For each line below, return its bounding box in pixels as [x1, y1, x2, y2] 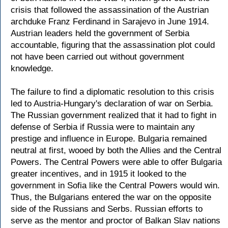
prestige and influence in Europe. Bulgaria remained [11, 134, 207, 144]
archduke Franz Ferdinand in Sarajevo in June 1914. [11, 17, 209, 26]
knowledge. [11, 64, 53, 73]
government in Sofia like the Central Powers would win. [11, 181, 220, 190]
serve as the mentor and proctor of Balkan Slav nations [11, 216, 220, 225]
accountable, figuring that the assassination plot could [11, 40, 215, 50]
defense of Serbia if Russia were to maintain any [11, 122, 195, 132]
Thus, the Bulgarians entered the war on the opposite [11, 192, 211, 202]
